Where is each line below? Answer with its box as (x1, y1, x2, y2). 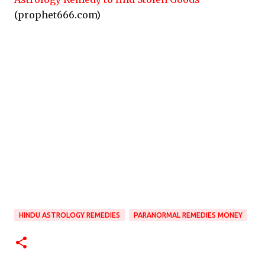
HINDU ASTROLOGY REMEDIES (19, 211, 120, 219)
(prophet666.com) (14, 9, 101, 21)
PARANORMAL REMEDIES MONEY (134, 211, 243, 219)
